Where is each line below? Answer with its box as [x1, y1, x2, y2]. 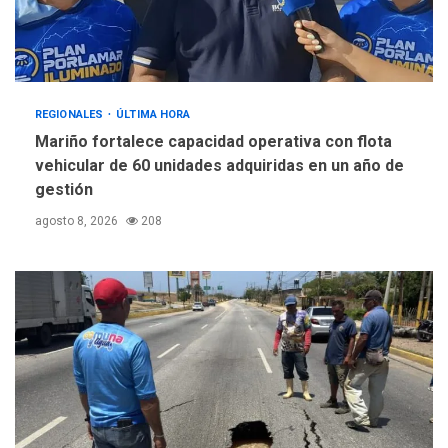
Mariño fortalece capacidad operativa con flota [35, 131, 392, 151]
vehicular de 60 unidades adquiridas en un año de [35, 155, 404, 175]
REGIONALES [35, 107, 107, 121]
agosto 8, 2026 [35, 213, 121, 228]
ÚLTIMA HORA [116, 107, 191, 121]
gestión [35, 179, 93, 199]
